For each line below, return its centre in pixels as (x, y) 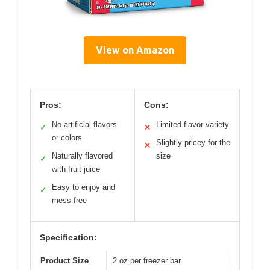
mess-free (69, 200)
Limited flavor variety (193, 124)
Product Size (64, 260)
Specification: (68, 237)
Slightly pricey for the (193, 142)
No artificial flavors (84, 124)
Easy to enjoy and (83, 187)
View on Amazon (135, 50)
